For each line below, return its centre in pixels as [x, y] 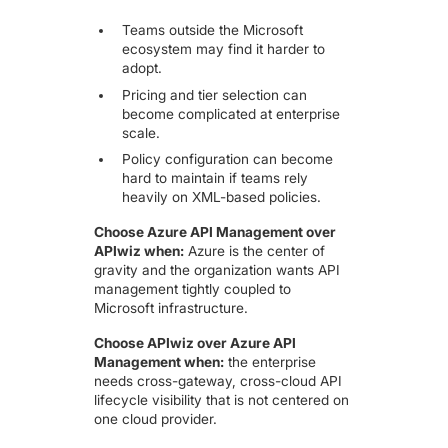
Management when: [159, 361]
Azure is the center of [255, 251]
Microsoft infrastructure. [171, 308]
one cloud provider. [156, 418]
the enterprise [270, 361]
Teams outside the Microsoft [212, 29]
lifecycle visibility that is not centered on [222, 399]
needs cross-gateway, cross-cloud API [218, 380]
